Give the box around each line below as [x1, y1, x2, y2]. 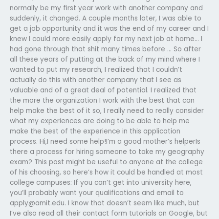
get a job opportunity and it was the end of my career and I [10, 23, 209, 33]
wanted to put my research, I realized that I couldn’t [10, 65, 182, 74]
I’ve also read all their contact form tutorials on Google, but [10, 208, 208, 218]
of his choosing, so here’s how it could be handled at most [10, 167, 203, 177]
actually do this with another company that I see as [10, 75, 181, 85]
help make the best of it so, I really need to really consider [10, 106, 204, 115]
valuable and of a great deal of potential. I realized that [10, 85, 197, 95]
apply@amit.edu [10, 198, 65, 208]
